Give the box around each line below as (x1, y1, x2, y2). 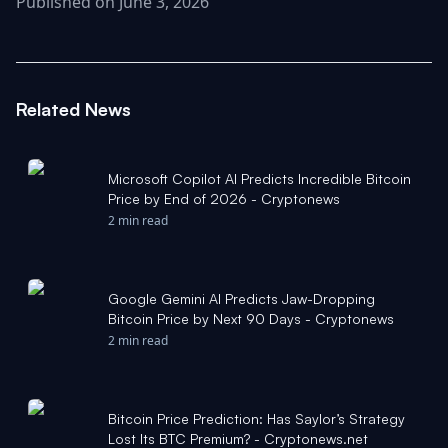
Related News (16, 98, 131, 120)
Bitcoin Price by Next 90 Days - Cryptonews (108, 310, 394, 327)
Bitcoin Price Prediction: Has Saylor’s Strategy (108, 410, 405, 427)
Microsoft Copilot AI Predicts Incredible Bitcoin (108, 170, 411, 187)
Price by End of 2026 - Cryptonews (108, 190, 340, 207)
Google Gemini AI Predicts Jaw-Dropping (108, 290, 375, 307)
